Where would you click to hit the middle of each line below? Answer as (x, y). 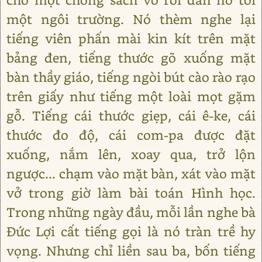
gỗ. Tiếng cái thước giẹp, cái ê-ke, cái (131, 116)
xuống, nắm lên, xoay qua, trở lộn (131, 154)
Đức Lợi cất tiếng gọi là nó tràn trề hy (131, 231)
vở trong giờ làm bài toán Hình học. (131, 193)
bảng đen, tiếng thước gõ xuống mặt (131, 58)
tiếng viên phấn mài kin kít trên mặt (131, 38)
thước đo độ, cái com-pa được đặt (131, 135)
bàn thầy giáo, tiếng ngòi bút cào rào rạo (131, 77)
